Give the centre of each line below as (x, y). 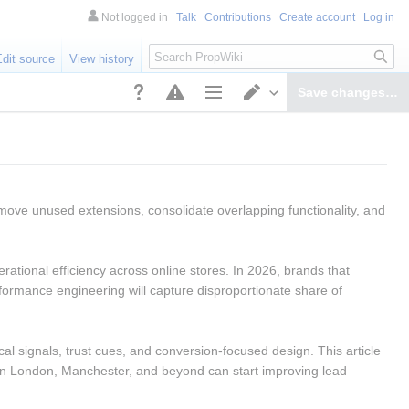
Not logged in (135, 17)
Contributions (238, 17)
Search (178, 46)
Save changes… (347, 92)
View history (102, 59)
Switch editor (307, 116)
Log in (379, 17)
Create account (317, 17)
